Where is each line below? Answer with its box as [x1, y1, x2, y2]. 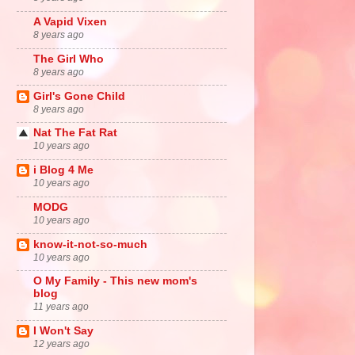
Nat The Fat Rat [33, 127, 117, 139]
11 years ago [33, 301, 89, 313]
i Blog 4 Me [33, 164, 94, 177]
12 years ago [33, 338, 90, 350]
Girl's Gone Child [33, 90, 125, 102]
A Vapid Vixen [33, 16, 107, 29]
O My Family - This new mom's [33, 275, 197, 288]
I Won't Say [33, 325, 94, 338]
